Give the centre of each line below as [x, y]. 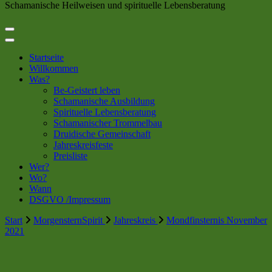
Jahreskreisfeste [83, 145]
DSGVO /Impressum [70, 199]
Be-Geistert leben [87, 90]
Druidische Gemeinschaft [102, 134]
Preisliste [70, 156]
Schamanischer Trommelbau [108, 123]
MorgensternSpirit [69, 220]
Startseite [46, 57]
